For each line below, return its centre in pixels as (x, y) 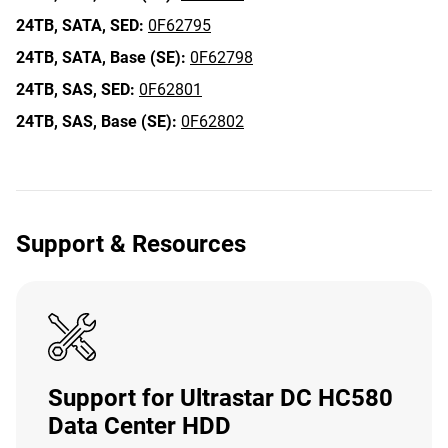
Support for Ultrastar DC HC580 (220, 398)
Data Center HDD (139, 426)
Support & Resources (131, 244)
